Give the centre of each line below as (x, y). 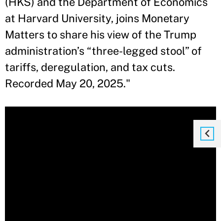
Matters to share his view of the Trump (101, 35)
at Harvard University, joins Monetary (97, 18)
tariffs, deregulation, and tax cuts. (90, 67)
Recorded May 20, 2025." (68, 83)
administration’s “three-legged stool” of (103, 51)
